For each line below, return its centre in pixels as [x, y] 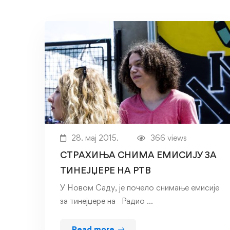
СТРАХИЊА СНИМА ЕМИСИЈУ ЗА [138, 155]
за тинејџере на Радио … [107, 201]
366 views [169, 138]
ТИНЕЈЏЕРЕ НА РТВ [106, 170]
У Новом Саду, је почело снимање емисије [140, 188]
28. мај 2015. [95, 138]
